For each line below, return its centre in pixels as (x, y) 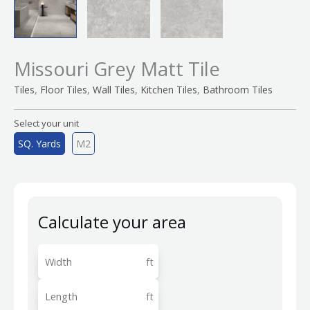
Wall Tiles (114, 89)
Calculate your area (112, 221)
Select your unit (46, 123)
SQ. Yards (39, 143)
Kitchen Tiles (169, 89)
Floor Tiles (64, 89)
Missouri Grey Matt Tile (117, 69)
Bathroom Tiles (238, 89)
